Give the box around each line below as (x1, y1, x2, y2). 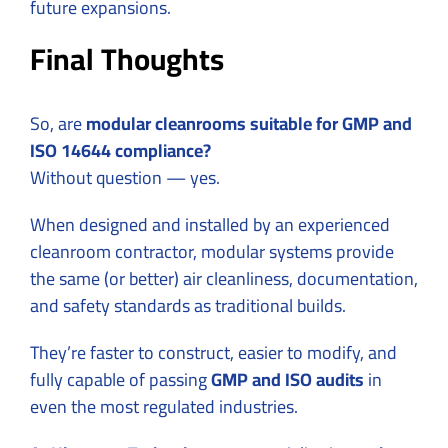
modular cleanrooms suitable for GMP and (86, 106, 412, 140)
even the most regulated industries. (30, 389, 298, 423)
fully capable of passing (30, 362, 211, 396)
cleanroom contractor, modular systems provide (30, 234, 394, 268)
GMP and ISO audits (211, 362, 364, 396)
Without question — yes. (30, 160, 220, 194)
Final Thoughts (30, 30, 224, 87)
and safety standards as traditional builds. (30, 288, 346, 322)
